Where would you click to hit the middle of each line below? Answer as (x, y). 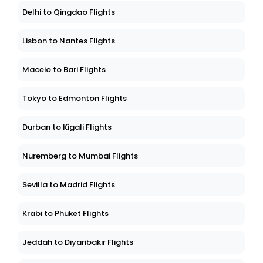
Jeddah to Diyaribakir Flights (78, 242)
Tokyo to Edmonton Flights (75, 99)
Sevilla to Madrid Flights (69, 185)
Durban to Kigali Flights (67, 127)
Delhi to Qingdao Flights (69, 12)
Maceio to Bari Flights (64, 70)
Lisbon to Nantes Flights (69, 41)
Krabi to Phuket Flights (65, 214)
